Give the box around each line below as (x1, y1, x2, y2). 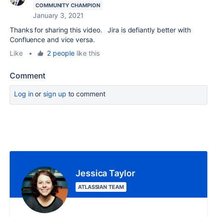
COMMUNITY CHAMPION (35, 2, 100, 9)
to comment (66, 90, 106, 98)
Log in (14, 90, 33, 98)
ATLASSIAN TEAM (78, 184, 124, 190)
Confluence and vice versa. (10, 35, 99, 44)
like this (74, 49, 100, 57)
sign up (43, 90, 66, 98)
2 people (47, 49, 75, 57)
